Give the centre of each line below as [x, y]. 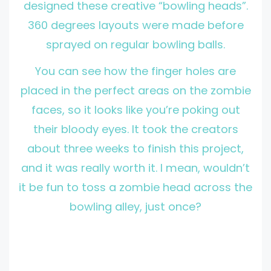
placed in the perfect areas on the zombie [135, 90]
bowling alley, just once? [135, 206]
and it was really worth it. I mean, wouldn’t [135, 168]
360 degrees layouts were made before [135, 25]
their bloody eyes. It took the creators [135, 129]
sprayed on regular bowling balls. [135, 45]
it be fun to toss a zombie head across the [135, 187]
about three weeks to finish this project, [135, 148]
